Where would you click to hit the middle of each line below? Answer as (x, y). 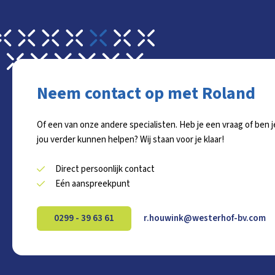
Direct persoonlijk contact (105, 169)
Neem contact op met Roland (146, 93)
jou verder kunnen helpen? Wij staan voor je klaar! (130, 139)
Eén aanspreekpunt (93, 184)
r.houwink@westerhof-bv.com (205, 218)
